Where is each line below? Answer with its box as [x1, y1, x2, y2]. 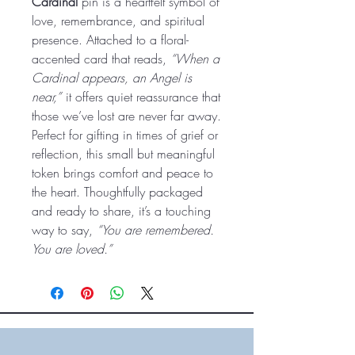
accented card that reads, [32, 49, 170, 67]
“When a [170, 49, 219, 67]
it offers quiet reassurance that [62, 87, 220, 105]
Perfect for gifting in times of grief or [32, 125, 218, 143]
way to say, [32, 220, 97, 239]
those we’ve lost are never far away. [32, 106, 221, 124]
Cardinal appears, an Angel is [32, 68, 192, 86]
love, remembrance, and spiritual [32, 11, 204, 29]
